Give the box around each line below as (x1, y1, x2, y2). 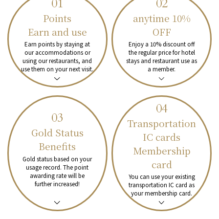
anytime (132, 11, 172, 24)
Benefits (39, 139, 76, 153)
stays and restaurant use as (126, 57, 197, 65)
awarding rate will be (30, 171, 85, 179)
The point (63, 163, 89, 171)
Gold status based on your (22, 154, 92, 163)
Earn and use (27, 24, 87, 38)
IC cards (143, 130, 181, 143)
